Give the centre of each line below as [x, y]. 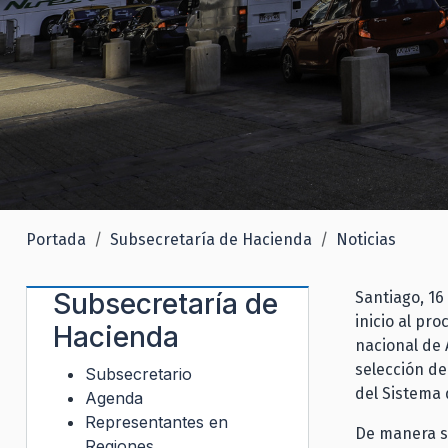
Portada [56, 239]
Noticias [366, 239]
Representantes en [156, 421]
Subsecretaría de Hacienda [211, 239]
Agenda [114, 397]
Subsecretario [138, 373]
